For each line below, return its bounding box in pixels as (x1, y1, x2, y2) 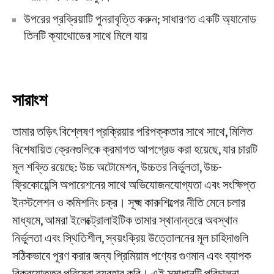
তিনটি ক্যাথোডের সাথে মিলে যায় (23, 26, 147, 46)
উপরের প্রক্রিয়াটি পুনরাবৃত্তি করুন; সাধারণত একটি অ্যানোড (23, 9, 256, 30)
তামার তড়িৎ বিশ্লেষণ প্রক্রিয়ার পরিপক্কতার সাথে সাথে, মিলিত (12, 122, 253, 143)
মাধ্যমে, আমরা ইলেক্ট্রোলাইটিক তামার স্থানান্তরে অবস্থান (12, 211, 238, 232)
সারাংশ (12, 86, 48, 116)
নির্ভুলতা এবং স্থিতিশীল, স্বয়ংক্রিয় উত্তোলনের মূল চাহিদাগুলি (12, 229, 248, 250)
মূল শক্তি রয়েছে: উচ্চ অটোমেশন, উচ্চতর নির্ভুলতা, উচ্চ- (12, 158, 222, 179)
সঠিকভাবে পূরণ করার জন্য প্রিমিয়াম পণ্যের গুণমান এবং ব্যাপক (12, 246, 251, 267)
